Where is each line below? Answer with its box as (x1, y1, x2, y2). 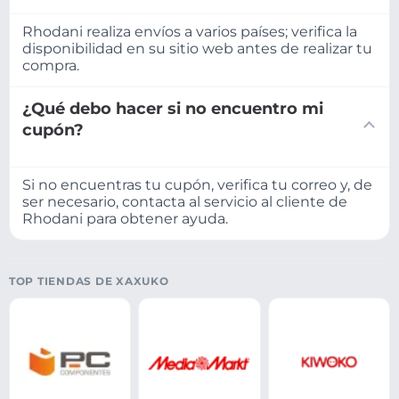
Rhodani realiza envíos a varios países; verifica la (22, 22, 357, 40)
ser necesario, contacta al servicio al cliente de (22, 193, 347, 211)
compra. (22, 56, 79, 74)
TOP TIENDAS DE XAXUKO (9, 274, 169, 289)
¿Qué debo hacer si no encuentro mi (22, 98, 323, 118)
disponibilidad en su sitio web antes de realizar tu (22, 39, 372, 57)
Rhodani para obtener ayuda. (22, 210, 228, 228)
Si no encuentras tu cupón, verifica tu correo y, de (22, 176, 372, 194)
